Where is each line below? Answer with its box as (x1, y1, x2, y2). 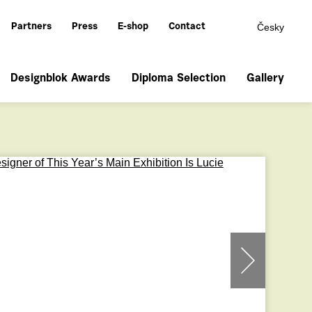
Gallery (247, 73, 284, 84)
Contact (169, 22, 205, 32)
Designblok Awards (10, 73, 111, 84)
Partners (11, 22, 52, 32)
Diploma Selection (132, 73, 226, 84)
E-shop (118, 22, 148, 32)
